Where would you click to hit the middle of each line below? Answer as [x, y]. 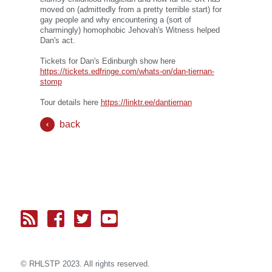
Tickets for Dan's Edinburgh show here [107, 61]
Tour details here [70, 103]
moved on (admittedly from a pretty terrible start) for [131, 10]
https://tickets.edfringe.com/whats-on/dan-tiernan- [127, 72]
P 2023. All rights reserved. [102, 264]
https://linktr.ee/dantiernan [146, 103]
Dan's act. [57, 41]
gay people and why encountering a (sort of [115, 20]
